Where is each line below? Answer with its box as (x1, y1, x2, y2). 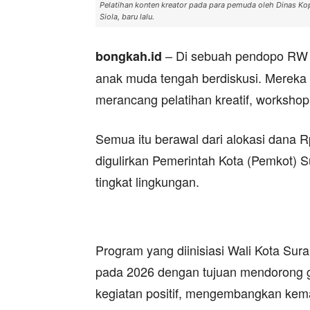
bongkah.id (95, 47, 162, 65)
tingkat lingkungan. (95, 172, 199, 190)
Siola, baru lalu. (100, 12, 154, 21)
